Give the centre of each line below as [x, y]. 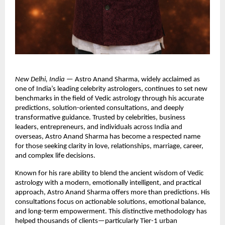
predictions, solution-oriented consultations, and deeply [99, 108]
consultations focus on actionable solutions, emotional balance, [110, 202]
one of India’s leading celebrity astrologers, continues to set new [111, 89]
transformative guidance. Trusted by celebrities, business [100, 118]
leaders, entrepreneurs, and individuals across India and [99, 127]
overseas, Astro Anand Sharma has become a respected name [108, 137]
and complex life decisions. [55, 156]
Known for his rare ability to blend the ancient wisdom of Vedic [109, 173]
